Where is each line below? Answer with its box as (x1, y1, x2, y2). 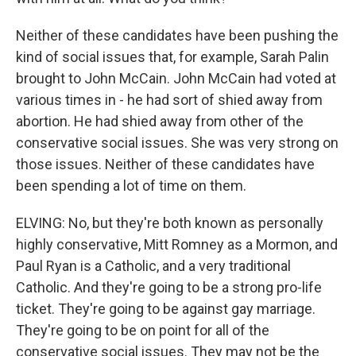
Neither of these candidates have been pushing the (16, 27, 339, 44)
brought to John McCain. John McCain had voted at (16, 70, 336, 87)
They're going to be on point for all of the (16, 322, 269, 339)
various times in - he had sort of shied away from (16, 91, 323, 108)
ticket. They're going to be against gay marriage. (16, 300, 315, 317)
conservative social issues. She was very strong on (16, 134, 339, 151)
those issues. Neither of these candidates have (16, 156, 315, 172)
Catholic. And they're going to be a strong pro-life (16, 279, 322, 296)
